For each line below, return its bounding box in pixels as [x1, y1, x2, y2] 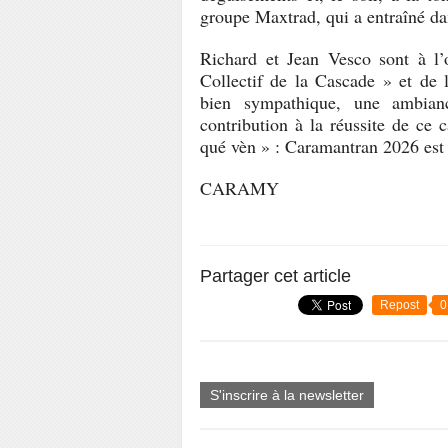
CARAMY [200, 176, 279, 200]
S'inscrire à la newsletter [210, 387, 364, 403]
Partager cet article [200, 266, 351, 286]
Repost [380, 298, 419, 312]
